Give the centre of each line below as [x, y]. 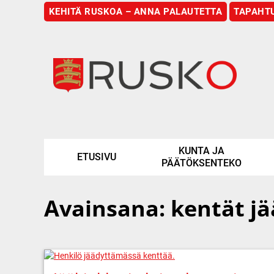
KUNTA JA [201, 150]
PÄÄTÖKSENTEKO [201, 163]
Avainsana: [107, 208]
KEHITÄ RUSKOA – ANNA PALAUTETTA [135, 11]
